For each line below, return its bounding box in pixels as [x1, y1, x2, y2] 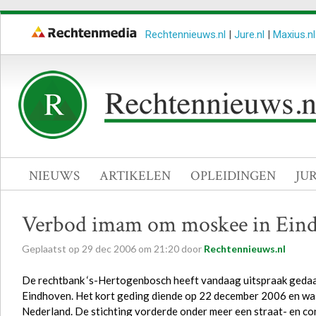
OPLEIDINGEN [190, 167, 276, 185]
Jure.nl [234, 28, 265, 41]
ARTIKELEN [99, 167, 171, 185]
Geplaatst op [22, 243, 82, 255]
